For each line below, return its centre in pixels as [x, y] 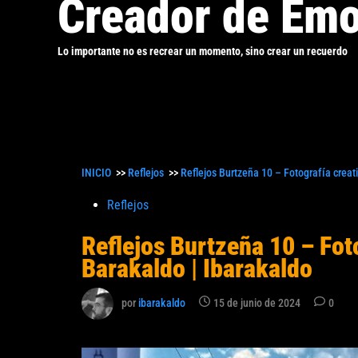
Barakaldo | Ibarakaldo [197, 268]
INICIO [96, 172]
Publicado [106, 204]
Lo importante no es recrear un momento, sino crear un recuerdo [203, 51]
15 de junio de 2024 [257, 303]
